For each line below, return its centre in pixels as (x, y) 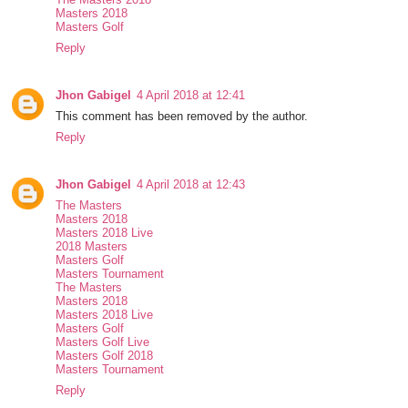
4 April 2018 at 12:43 (191, 185)
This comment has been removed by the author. (182, 117)
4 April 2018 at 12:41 (191, 96)
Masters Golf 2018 (105, 356)
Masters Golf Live (103, 342)
